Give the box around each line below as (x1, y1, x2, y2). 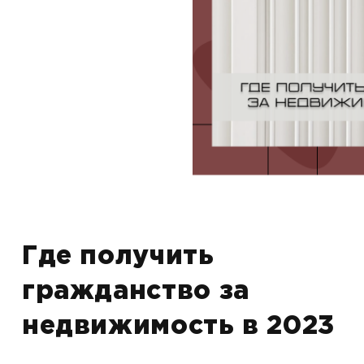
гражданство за (21, 280, 249, 304)
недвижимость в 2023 (21, 315, 336, 339)
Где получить (21, 245, 214, 269)
